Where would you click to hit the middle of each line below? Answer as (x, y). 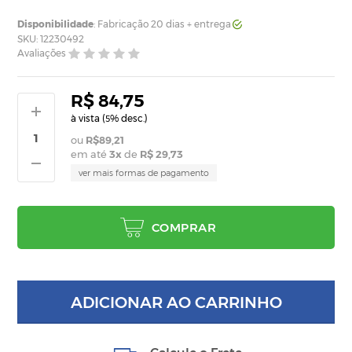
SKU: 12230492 (51, 39)
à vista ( (88, 119)
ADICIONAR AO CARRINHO (176, 302)
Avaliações (42, 53)
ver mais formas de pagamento (144, 173)
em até (90, 154)
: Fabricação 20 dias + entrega (163, 24)
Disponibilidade (56, 24)
